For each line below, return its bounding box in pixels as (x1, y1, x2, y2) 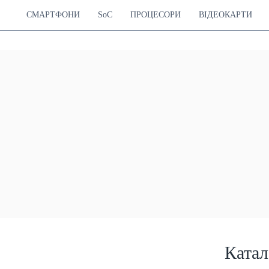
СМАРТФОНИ (26, 10, 80, 19)
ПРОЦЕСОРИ (130, 10, 181, 19)
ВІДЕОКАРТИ (199, 10, 252, 19)
